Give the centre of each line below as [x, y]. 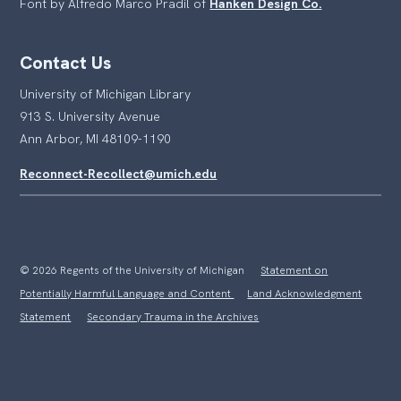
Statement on [294, 270]
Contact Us [66, 63]
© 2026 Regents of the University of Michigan [141, 270]
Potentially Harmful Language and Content [127, 294]
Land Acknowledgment [305, 294]
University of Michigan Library [106, 94]
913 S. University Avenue [90, 116]
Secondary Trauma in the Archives [173, 317]
